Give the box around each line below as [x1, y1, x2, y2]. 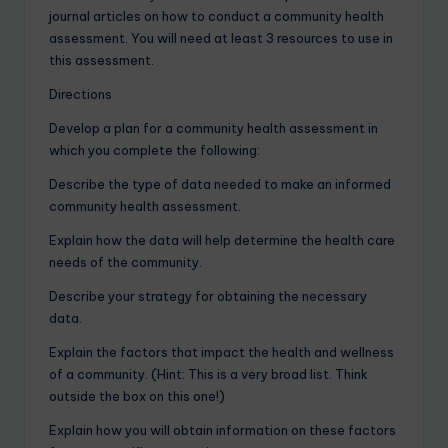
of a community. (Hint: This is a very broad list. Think [49, 365, 368, 382]
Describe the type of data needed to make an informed [49, 175, 391, 192]
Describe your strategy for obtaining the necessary [49, 287, 367, 304]
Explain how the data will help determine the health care [49, 231, 395, 248]
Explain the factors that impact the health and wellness [49, 343, 394, 360]
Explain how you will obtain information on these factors [49, 421, 396, 438]
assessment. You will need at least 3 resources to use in [49, 29, 393, 46]
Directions [49, 85, 112, 102]
